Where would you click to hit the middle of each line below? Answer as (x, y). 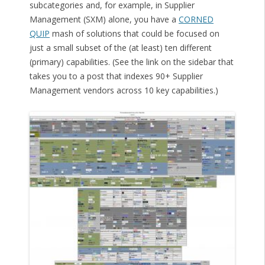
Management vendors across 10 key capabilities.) (124, 91)
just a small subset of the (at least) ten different (120, 48)
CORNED (196, 20)
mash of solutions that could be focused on (134, 34)
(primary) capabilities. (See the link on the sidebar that (131, 62)
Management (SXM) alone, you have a (104, 20)
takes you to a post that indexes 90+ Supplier (116, 76)
